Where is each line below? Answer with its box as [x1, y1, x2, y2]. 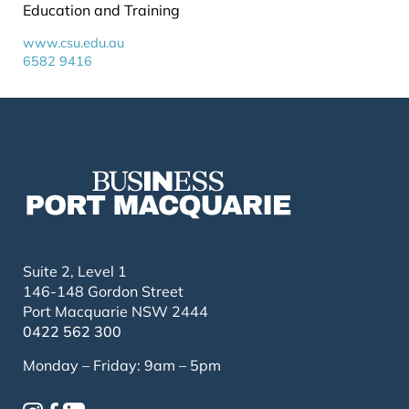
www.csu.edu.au [23, 35, 124, 51]
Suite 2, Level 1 [23, 261, 127, 280]
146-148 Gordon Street [23, 281, 184, 300]
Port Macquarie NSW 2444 [23, 301, 208, 320]
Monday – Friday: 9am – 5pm [23, 355, 221, 374]
